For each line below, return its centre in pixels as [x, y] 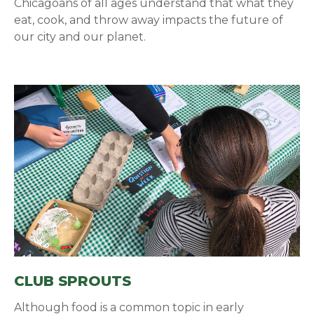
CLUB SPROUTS [73, 281]
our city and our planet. [82, 37]
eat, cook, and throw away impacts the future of [149, 20]
